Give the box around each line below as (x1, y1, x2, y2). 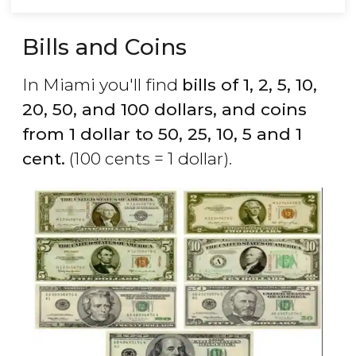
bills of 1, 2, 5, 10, (182, 75, 317, 95)
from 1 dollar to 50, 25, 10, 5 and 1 (22, 124, 302, 145)
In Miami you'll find (22, 75, 182, 95)
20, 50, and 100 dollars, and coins (22, 99, 307, 120)
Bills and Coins (22, 33, 187, 61)
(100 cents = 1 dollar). (65, 149, 232, 169)
